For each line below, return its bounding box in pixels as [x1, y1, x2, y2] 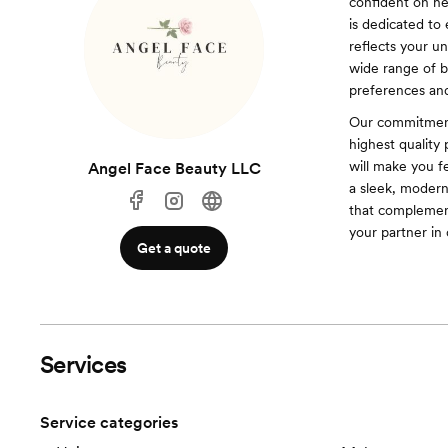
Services [40, 350, 127, 379]
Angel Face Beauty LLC [87, 159, 261, 178]
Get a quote [137, 240, 212, 256]
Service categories [40, 413, 178, 432]
